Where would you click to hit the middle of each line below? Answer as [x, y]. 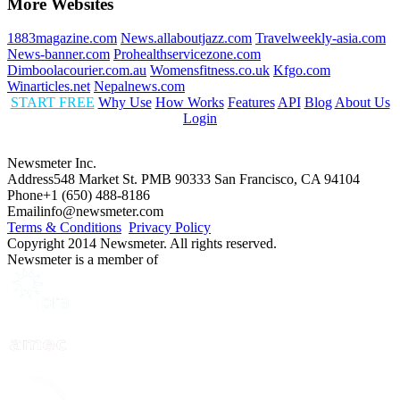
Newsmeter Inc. [52, 163]
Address [30, 179]
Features [251, 103]
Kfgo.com [302, 71]
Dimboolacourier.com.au [77, 71]
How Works [189, 103]
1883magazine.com [62, 38]
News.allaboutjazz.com [186, 38]
